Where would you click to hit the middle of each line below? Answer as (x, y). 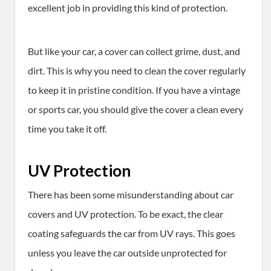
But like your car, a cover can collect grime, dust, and (134, 51)
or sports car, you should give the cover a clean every (135, 109)
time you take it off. (67, 129)
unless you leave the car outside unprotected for (127, 253)
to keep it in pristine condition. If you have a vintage (134, 90)
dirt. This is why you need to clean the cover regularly (137, 71)
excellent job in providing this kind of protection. (128, 8)
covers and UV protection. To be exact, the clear (126, 214)
